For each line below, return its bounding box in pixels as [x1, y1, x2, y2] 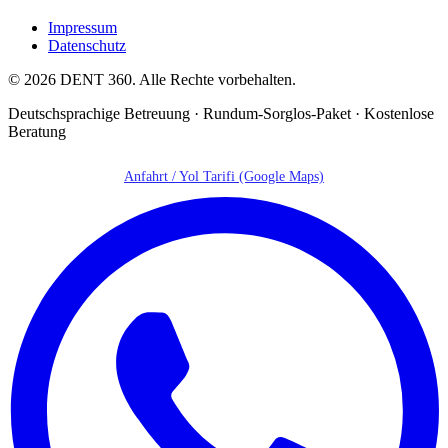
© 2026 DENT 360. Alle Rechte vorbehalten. [8, 70, 296, 88]
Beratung [8, 122, 66, 140]
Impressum [48, 18, 117, 36]
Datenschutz [48, 36, 126, 54]
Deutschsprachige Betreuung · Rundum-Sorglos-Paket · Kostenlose [8, 104, 434, 122]
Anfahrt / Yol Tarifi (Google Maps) [124, 168, 324, 184]
